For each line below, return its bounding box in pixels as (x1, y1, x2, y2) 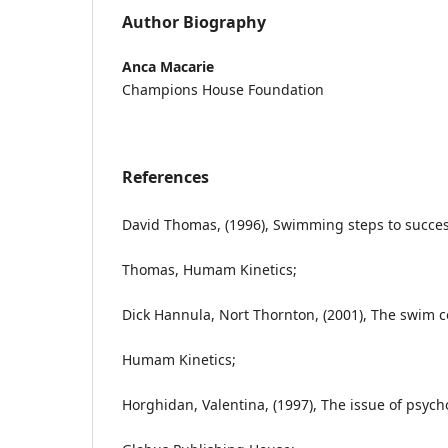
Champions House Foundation (122, 80, 324, 99)
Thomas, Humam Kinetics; (122, 260, 297, 279)
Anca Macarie (122, 57, 214, 76)
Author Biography (122, 11, 266, 33)
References (122, 166, 209, 188)
